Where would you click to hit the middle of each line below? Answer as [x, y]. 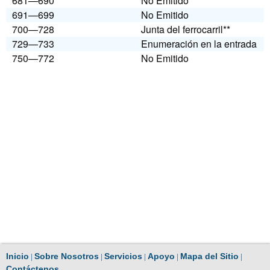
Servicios [123, 256]
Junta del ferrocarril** [186, 30]
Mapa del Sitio [209, 256]
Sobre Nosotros [67, 256]
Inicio [17, 256]
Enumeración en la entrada [199, 44]
